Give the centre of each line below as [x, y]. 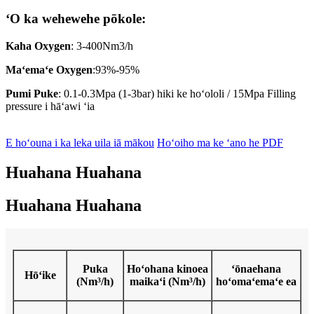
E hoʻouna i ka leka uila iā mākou [80, 142]
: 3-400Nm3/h [102, 46]
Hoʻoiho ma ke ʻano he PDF [220, 142]
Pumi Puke [32, 93]
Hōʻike [40, 275]
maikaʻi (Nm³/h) [168, 282]
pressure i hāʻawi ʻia [50, 106]
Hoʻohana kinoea [168, 269]
